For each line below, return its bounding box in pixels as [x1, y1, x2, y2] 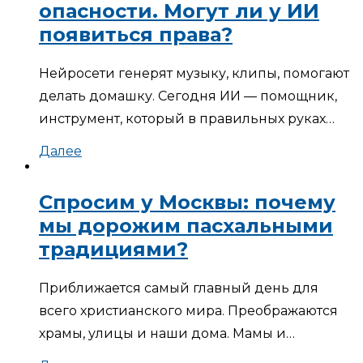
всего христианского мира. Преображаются [39, 302, 338, 318]
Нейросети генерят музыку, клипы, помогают [39, 65, 349, 81]
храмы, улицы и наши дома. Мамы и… [39, 325, 295, 341]
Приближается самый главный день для [39, 280, 318, 296]
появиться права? [39, 22, 233, 46]
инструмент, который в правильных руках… [39, 110, 335, 126]
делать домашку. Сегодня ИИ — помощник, [39, 88, 337, 104]
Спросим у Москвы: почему [39, 190, 335, 214]
